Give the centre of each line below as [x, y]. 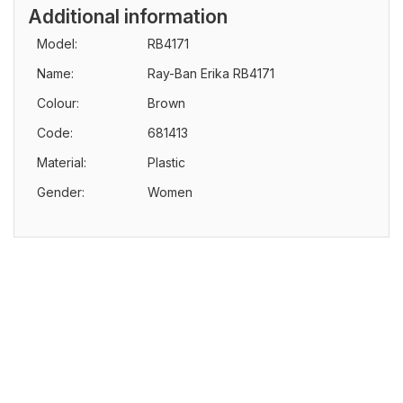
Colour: [58, 103]
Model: [57, 44]
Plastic [166, 162]
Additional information [128, 17]
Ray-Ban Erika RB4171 [211, 73]
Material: [62, 162]
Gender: [61, 192]
